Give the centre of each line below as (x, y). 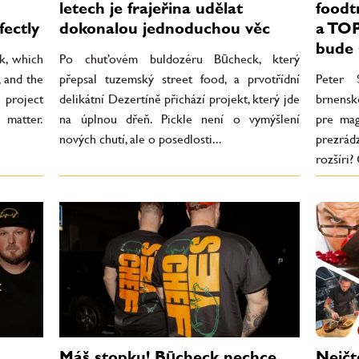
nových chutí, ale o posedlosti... (141, 139)
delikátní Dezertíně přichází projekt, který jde (179, 99)
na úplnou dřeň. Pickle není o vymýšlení (179, 119)
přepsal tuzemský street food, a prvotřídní (179, 79)
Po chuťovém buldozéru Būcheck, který (179, 58)
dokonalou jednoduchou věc (165, 28)
